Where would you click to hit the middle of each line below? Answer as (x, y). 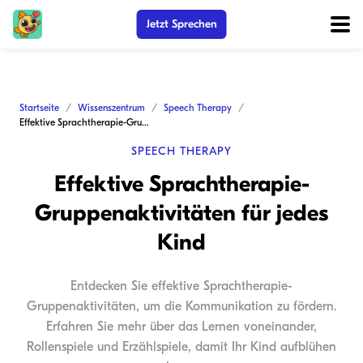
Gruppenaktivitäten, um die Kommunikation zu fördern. (181, 306)
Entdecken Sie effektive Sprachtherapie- (181, 286)
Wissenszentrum (111, 108)
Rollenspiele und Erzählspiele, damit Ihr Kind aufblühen (181, 347)
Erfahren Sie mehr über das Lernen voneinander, (181, 327)
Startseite (39, 108)
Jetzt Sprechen (181, 24)
